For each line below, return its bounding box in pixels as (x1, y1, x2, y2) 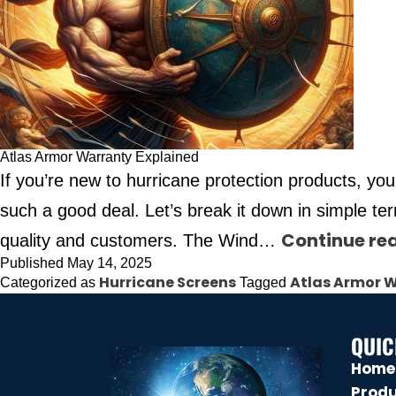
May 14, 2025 (67, 255, 152, 270)
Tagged (240, 274, 290, 290)
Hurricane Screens (99, 271, 236, 293)
